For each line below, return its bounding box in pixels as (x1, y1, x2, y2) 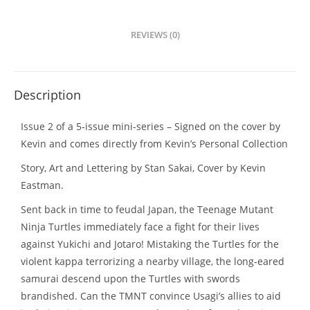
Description (14, 86, 81, 103)
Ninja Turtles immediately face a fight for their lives (21, 220, 259, 233)
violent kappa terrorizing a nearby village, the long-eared (21, 255, 284, 268)
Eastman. (21, 179, 64, 192)
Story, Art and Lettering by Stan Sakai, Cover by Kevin (21, 161, 266, 174)
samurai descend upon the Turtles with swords (21, 272, 240, 285)
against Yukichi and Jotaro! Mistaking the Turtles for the (21, 237, 279, 250)
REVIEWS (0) (130, 29, 180, 41)
